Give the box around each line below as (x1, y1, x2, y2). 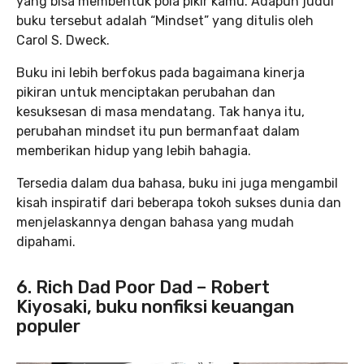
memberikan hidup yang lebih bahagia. (16, 143, 251, 159)
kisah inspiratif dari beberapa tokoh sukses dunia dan (16, 195, 341, 211)
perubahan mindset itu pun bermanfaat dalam (16, 123, 300, 140)
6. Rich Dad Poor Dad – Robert (16, 276, 270, 299)
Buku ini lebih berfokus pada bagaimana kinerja (16, 65, 305, 81)
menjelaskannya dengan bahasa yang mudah (16, 214, 294, 231)
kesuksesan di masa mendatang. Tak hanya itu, (16, 104, 305, 120)
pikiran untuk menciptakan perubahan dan (16, 84, 275, 101)
